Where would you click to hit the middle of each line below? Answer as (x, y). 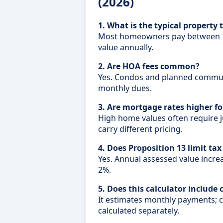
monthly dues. (125, 88)
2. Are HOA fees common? (149, 66)
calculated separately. (139, 211)
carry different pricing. (140, 129)
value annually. (126, 48)
